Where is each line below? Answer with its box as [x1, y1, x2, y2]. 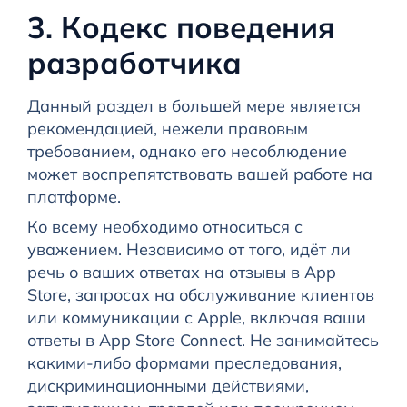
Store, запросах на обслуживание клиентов [26, 284, 374, 306]
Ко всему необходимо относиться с [26, 216, 303, 238]
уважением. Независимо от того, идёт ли [26, 239, 351, 261]
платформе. [26, 186, 121, 208]
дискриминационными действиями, [26, 375, 309, 397]
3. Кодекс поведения [26, 8, 335, 46]
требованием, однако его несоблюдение [26, 141, 347, 163]
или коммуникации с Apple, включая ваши [26, 307, 366, 329]
